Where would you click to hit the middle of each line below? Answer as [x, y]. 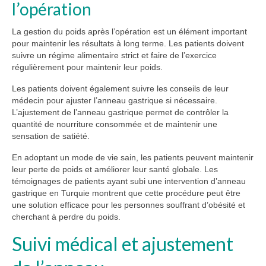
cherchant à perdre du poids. [66, 217]
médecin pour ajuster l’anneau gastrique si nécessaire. [115, 101]
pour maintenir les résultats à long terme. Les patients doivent [128, 44]
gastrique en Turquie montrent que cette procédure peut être [126, 193]
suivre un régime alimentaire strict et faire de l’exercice [114, 56]
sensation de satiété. [51, 136]
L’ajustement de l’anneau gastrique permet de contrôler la [120, 113]
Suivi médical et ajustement [123, 244]
